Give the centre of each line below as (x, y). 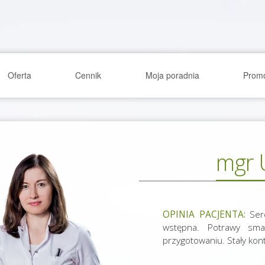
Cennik (88, 75)
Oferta (20, 75)
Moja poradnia (172, 75)
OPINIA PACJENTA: (204, 214)
